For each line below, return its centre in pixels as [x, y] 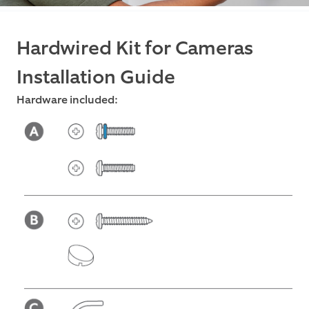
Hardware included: [67, 100]
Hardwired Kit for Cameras [135, 49]
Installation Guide [96, 78]
